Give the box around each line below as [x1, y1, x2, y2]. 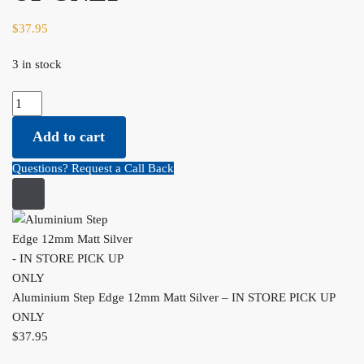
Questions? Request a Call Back [12, 161, 174, 175]
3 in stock [12, 58, 62, 71]
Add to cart [32, 128, 106, 145]
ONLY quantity [12, 114, 89, 128]
